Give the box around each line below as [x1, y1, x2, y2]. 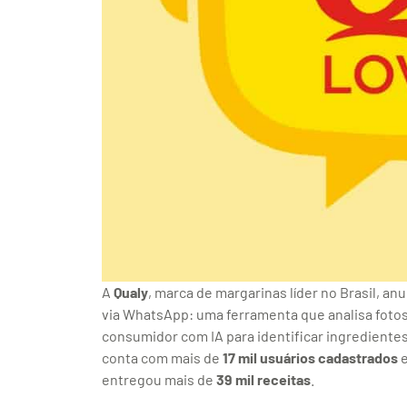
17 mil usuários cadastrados [223, 349, 398, 367]
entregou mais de [102, 371, 216, 389]
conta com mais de [102, 349, 223, 367]
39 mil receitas [216, 371, 311, 389]
